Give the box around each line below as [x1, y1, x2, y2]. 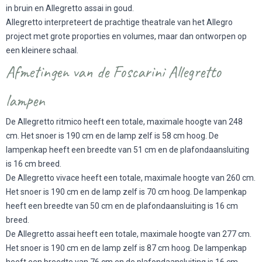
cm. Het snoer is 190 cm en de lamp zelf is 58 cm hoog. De [6, 131, 219, 141]
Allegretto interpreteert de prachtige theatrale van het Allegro [6, 18, 233, 27]
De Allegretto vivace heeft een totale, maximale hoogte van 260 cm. [6, 173, 256, 183]
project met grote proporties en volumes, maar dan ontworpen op [6, 32, 247, 42]
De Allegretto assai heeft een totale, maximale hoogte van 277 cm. [6, 229, 251, 239]
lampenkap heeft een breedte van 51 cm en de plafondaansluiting [6, 145, 249, 155]
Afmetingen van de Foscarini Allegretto [6, 61, 221, 82]
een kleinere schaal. [6, 46, 78, 56]
